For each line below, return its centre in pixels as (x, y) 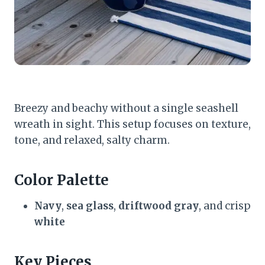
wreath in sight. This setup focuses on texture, (132, 124)
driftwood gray (159, 206)
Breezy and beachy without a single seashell (126, 108)
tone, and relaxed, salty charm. (92, 140)
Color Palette (62, 180)
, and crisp (225, 206)
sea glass (90, 206)
